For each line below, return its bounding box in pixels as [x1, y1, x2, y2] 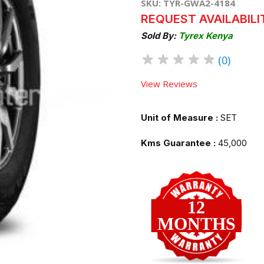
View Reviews [141, 77, 197, 90]
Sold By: [141, 29, 179, 41]
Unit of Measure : [141, 111, 218, 123]
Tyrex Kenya [179, 29, 233, 41]
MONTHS [157, 214, 236, 233]
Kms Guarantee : [141, 137, 216, 148]
